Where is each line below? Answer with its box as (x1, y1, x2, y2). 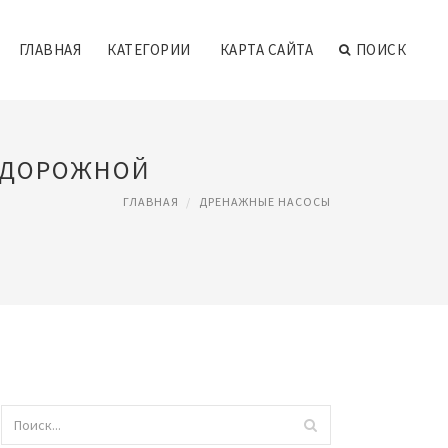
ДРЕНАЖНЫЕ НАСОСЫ (199, 193, 331, 209)
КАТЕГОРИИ (107, 40, 191, 59)
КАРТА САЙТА (219, 40, 313, 59)
